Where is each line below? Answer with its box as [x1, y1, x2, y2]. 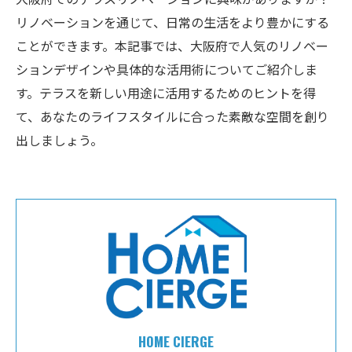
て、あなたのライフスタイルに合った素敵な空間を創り [16, 107, 329, 126]
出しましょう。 [16, 130, 103, 149]
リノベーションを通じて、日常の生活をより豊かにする [16, 13, 329, 31]
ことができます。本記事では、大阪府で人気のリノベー [16, 36, 328, 55]
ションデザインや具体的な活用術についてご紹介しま [16, 60, 317, 79]
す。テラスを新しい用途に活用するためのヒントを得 [16, 83, 316, 102]
